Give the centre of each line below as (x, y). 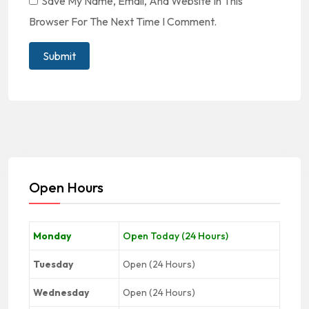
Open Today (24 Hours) (176, 236)
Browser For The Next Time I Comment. (123, 21)
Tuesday (53, 264)
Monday (52, 236)
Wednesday (61, 292)
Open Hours (66, 187)
